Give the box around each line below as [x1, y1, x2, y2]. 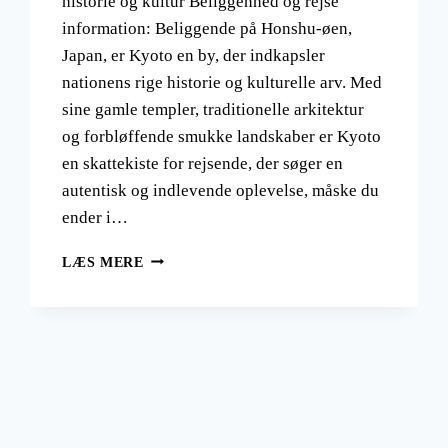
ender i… [62, 207, 129, 227]
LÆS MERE [62, 254, 144, 270]
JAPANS [142, 291, 200, 307]
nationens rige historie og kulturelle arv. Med [62, 72, 383, 92]
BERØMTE [142, 312, 218, 328]
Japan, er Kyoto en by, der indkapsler [62, 45, 326, 65]
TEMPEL [142, 333, 204, 349]
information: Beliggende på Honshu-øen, [62, 18, 353, 38]
